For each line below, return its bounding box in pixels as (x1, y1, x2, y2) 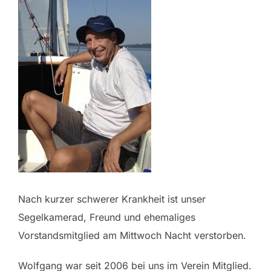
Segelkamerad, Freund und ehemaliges (18, 211, 195, 223)
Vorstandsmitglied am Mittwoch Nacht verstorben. (18, 229, 246, 241)
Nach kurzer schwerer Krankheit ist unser (18, 193, 206, 205)
